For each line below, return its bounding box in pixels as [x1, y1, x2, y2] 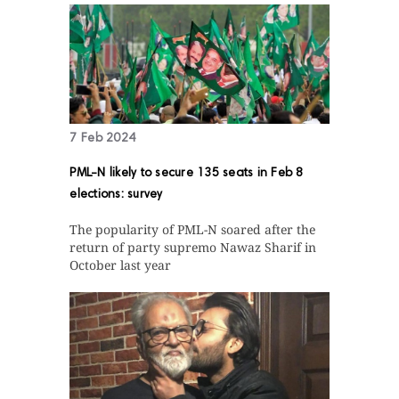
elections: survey [69, 188, 163, 201]
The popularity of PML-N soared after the [69, 220, 316, 238]
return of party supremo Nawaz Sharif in [69, 238, 317, 256]
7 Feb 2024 [69, 132, 136, 145]
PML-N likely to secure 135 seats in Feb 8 [69, 167, 304, 180]
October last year [69, 256, 172, 273]
